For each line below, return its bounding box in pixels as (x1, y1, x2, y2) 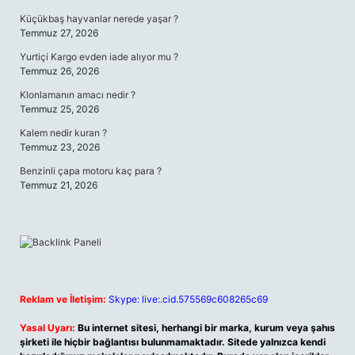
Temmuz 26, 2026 (20, 65, 99, 77)
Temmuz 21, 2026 (20, 179, 97, 191)
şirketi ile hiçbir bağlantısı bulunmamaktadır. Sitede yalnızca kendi (20, 336, 326, 348)
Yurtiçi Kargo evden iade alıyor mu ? (20, 51, 178, 63)
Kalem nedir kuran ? (20, 127, 107, 139)
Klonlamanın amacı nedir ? (20, 89, 136, 101)
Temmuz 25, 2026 (20, 103, 99, 115)
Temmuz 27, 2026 (20, 27, 98, 39)
